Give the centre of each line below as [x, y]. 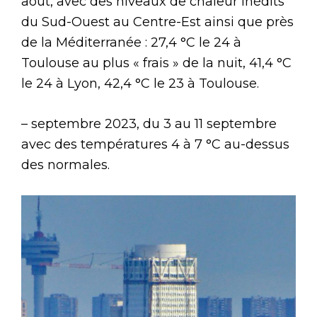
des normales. [65, 165]
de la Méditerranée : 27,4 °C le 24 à [131, 42]
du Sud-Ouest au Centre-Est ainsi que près [157, 22]
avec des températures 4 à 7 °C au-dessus [155, 144]
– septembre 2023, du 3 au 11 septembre [149, 123]
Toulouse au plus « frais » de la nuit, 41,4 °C [156, 63]
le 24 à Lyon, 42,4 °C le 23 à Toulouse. [140, 83]
